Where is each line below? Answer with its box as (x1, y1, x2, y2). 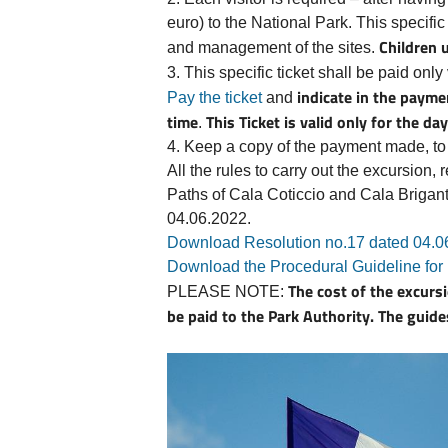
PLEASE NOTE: (167, 282, 288, 300)
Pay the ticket (167, 88, 262, 106)
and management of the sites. (167, 38, 379, 56)
